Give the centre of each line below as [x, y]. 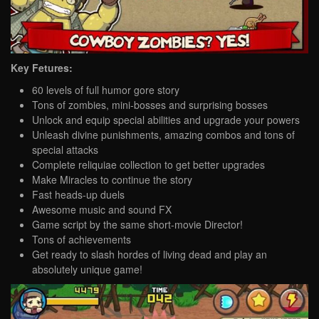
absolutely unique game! [87, 269]
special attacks [65, 149]
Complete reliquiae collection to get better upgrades [148, 164]
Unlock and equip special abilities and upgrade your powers [166, 119]
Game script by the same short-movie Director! [137, 224]
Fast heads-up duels [78, 194]
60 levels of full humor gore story [106, 89]
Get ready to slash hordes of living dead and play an [150, 254]
